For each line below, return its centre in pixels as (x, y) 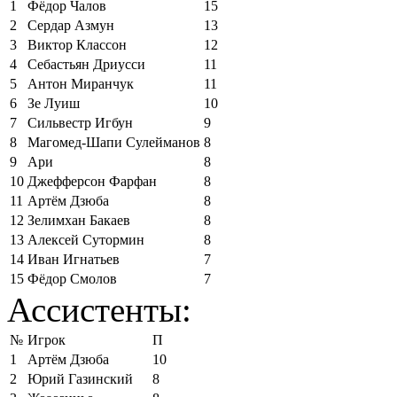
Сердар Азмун (71, 25)
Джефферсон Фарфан (92, 181)
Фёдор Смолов (72, 278)
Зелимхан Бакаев (79, 220)
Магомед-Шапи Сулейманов (114, 142)
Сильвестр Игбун (80, 122)
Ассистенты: (99, 309)
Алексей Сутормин (86, 239)
